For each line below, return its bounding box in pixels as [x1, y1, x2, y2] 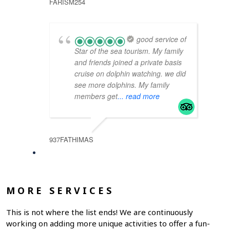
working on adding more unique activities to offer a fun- [6, 218, 210, 228]
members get [74, 90, 118, 101]
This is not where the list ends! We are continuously [6, 206, 193, 217]
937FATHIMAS [49, 134, 93, 144]
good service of [137, 34, 186, 45]
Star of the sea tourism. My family [74, 45, 183, 56]
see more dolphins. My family [74, 79, 169, 90]
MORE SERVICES [6, 184, 114, 197]
